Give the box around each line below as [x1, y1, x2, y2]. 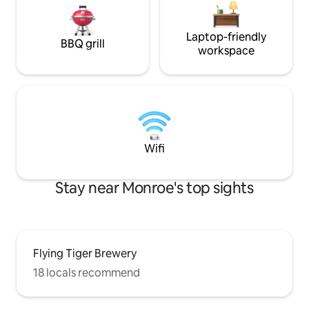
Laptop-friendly [186, 30, 266, 44]
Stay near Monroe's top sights [55, 178, 254, 198]
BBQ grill [61, 37, 105, 51]
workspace [198, 43, 255, 58]
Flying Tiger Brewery [33, 246, 137, 261]
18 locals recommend [33, 266, 140, 280]
